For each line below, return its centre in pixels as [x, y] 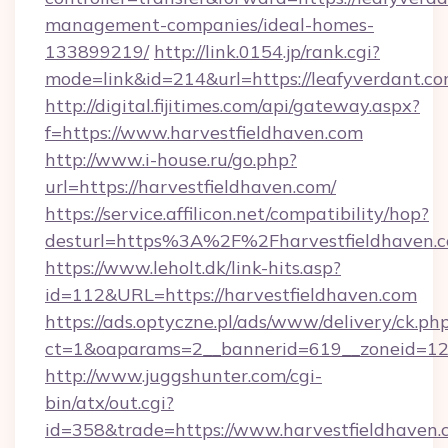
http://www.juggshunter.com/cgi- [183, 375]
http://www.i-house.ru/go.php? [171, 159]
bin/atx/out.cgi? [109, 402]
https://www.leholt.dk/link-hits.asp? [193, 267]
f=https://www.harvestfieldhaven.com [204, 132]
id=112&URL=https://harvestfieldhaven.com [231, 294]
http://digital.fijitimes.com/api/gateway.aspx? [232, 105]
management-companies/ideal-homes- [209, 24]
